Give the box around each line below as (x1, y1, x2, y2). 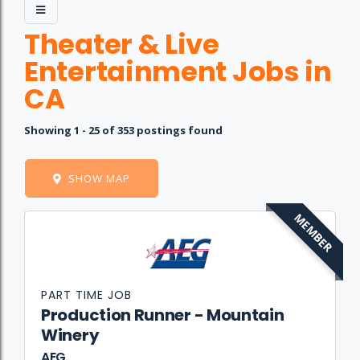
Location (121, 223, 178, 240)
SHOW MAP (68, 171, 130, 186)
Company (59, 223, 120, 240)
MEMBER (291, 210, 336, 256)
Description (246, 223, 320, 240)
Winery (41, 324, 100, 347)
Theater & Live (24, 25, 219, 63)
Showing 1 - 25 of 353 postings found (24, 123, 223, 137)
